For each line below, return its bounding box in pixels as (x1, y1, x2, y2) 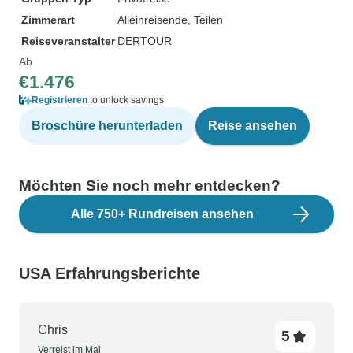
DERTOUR (117, 35, 172, 47)
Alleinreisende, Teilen (117, 13, 223, 26)
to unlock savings (87, 95, 164, 106)
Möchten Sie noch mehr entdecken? (19, 177, 281, 194)
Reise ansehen (208, 119, 297, 132)
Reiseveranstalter (21, 35, 115, 47)
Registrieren (32, 95, 87, 106)
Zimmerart (21, 13, 75, 26)
